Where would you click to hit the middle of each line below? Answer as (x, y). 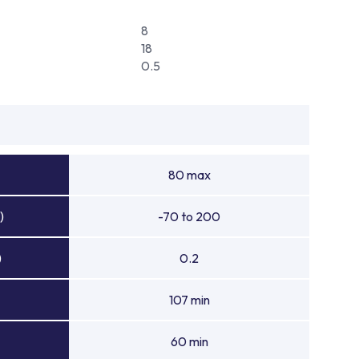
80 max (189, 175)
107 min (189, 300)
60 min (189, 341)
